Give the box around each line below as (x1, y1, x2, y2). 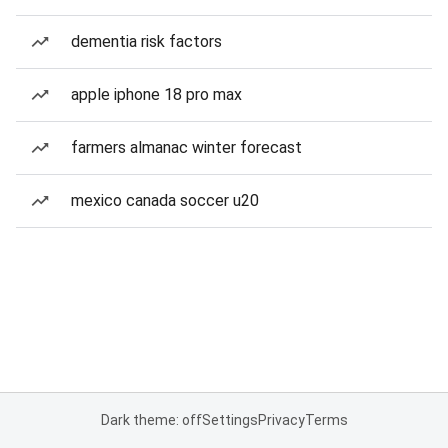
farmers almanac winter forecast (71, 138, 302, 157)
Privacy (257, 412, 305, 428)
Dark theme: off (100, 412, 202, 428)
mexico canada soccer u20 (71, 191, 259, 210)
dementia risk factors (71, 32, 222, 51)
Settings (201, 412, 258, 428)
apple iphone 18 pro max (71, 85, 242, 104)
